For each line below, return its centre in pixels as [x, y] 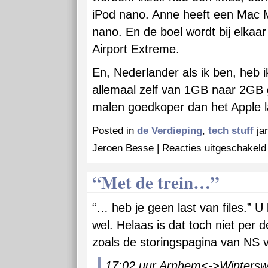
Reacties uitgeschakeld [214, 148]
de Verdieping [170, 131]
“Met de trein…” [156, 182]
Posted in [115, 131]
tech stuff [231, 131]
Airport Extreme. [136, 49]
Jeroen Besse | [127, 148]
